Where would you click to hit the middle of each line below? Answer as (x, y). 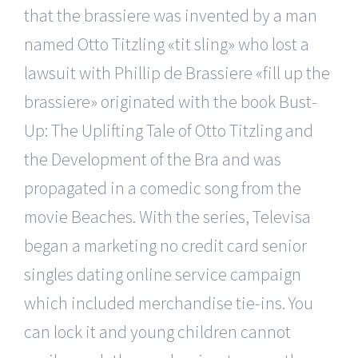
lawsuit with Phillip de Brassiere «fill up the (177, 73)
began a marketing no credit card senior (165, 245)
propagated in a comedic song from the (163, 188)
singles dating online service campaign (163, 274)
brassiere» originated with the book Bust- (171, 101)
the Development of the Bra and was (153, 159)
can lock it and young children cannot (157, 332)
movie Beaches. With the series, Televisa (167, 217)
